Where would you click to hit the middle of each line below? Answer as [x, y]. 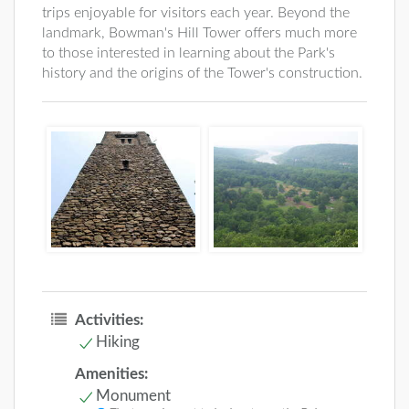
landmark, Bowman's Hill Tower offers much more [199, 33]
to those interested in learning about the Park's [189, 53]
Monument [133, 395]
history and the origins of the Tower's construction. [202, 73]
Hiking [118, 341]
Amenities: [111, 373]
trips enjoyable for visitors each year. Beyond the [196, 13]
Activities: [109, 320]
